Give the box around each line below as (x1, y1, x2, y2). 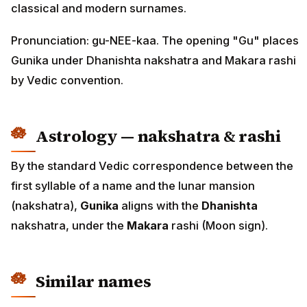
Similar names (36, 270, 151, 293)
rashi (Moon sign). (169, 219, 268, 233)
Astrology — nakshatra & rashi (36, 124, 281, 147)
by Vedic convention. (11, 73, 123, 87)
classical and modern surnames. (11, 1, 186, 16)
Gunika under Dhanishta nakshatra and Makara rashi (11, 53, 296, 67)
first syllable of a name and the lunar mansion (11, 179, 255, 193)
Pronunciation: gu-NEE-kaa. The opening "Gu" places (11, 33, 299, 47)
